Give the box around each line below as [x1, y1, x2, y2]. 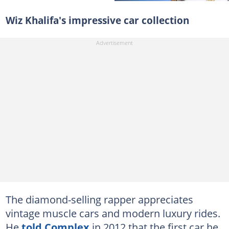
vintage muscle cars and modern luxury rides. [5, 205, 220, 220]
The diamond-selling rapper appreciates [5, 192, 193, 207]
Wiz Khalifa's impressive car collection [5, 14, 189, 27]
